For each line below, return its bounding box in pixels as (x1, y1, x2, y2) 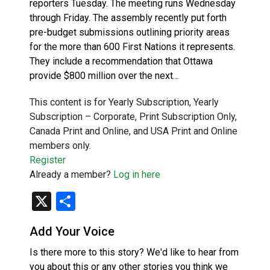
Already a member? (30, 168, 113, 180)
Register (30, 154, 66, 166)
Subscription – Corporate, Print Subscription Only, (30, 110, 237, 122)
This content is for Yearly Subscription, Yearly (30, 96, 219, 108)
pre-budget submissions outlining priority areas (30, 26, 230, 38)
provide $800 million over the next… (30, 69, 179, 81)
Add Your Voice (30, 224, 115, 239)
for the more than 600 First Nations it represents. (30, 40, 235, 52)
